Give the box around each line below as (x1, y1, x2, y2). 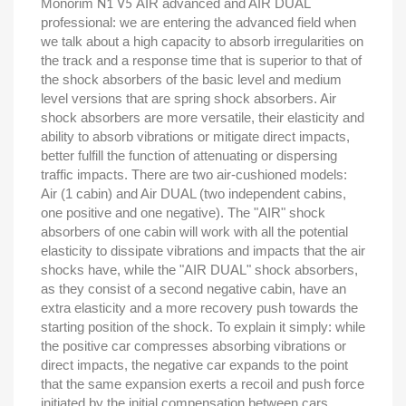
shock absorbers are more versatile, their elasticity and (41, 110, 364, 125)
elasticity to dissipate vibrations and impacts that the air (41, 243, 365, 258)
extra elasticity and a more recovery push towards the (41, 300, 358, 315)
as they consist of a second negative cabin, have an (41, 281, 346, 296)
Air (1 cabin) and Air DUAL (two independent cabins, (41, 186, 346, 201)
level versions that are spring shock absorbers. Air (41, 91, 336, 106)
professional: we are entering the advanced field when (41, 14, 356, 30)
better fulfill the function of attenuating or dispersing (41, 148, 337, 163)
